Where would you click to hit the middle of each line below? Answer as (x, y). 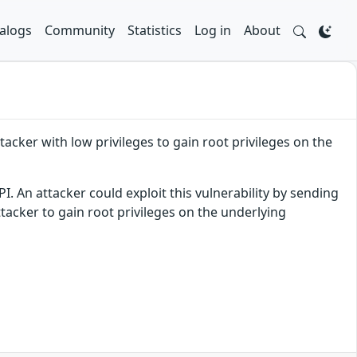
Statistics (155, 30)
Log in (213, 30)
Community (80, 30)
